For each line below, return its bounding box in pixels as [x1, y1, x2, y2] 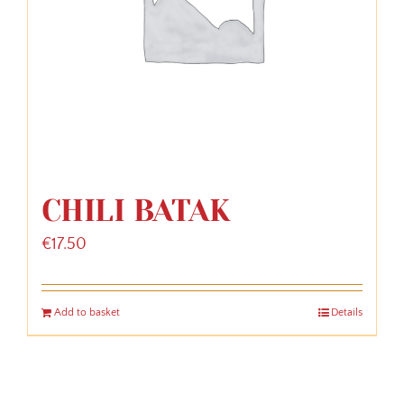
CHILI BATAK [41, 192, 230, 228]
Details [331, 306, 363, 318]
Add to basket [54, 306, 120, 318]
